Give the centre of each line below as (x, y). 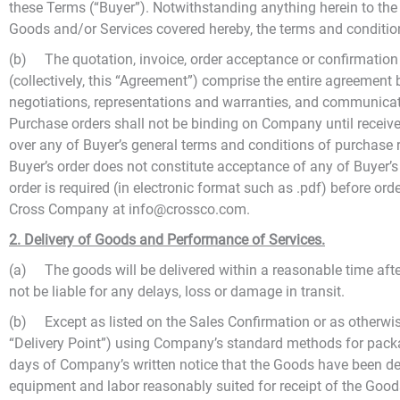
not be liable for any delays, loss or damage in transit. (177, 292)
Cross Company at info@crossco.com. (129, 209)
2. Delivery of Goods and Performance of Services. (167, 240)
